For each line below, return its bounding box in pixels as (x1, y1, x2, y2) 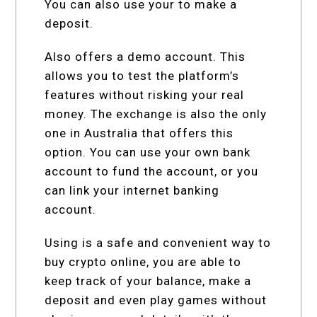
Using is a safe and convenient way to (45, 235, 272, 250)
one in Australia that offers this (45, 125, 234, 140)
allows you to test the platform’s (45, 68, 240, 83)
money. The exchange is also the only (45, 106, 267, 121)
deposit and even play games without (45, 292, 267, 307)
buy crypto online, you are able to (45, 254, 242, 269)
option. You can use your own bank (45, 144, 251, 159)
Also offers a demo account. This (45, 49, 246, 64)
